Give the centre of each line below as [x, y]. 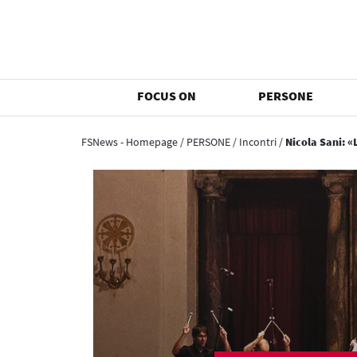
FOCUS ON [167, 96]
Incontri [258, 142]
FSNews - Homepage [129, 142]
